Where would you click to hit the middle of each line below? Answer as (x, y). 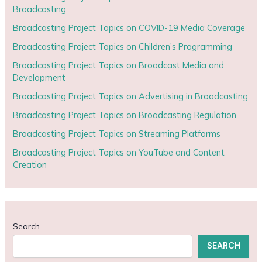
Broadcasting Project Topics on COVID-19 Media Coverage (129, 28)
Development (39, 77)
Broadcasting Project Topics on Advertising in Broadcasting (131, 96)
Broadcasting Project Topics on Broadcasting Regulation (125, 115)
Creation (30, 164)
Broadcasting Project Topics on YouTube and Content (119, 152)
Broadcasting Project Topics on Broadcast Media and (119, 65)
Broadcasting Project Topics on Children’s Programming (123, 46)
